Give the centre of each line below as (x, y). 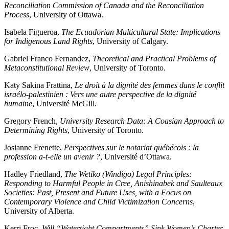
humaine (18, 104)
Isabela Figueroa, (33, 32)
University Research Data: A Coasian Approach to (142, 121)
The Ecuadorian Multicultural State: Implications (141, 32)
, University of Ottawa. (66, 15)
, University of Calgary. (130, 41)
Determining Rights (36, 130)
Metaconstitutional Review (47, 68)
